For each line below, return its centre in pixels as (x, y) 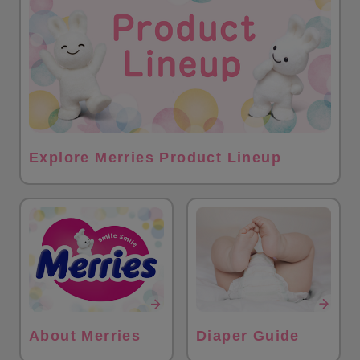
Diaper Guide (248, 335)
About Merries (85, 335)
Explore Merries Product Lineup (155, 157)
